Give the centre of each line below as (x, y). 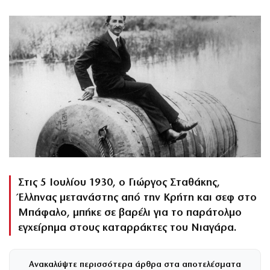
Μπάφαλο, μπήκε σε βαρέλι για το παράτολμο (130, 213)
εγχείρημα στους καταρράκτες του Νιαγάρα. (127, 228)
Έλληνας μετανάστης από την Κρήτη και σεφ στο (137, 198)
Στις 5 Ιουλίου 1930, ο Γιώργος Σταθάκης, (119, 183)
